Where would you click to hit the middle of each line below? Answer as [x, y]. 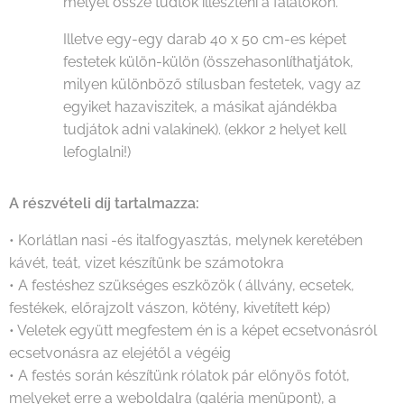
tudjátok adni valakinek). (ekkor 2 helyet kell [205, 129]
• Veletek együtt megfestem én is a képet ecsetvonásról [193, 330]
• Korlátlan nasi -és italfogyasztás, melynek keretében [186, 240]
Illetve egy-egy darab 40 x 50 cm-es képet [205, 39]
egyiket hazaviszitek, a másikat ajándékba [200, 106]
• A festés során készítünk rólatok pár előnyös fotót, [179, 375]
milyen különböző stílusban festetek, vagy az [212, 84]
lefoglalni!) [97, 151]
